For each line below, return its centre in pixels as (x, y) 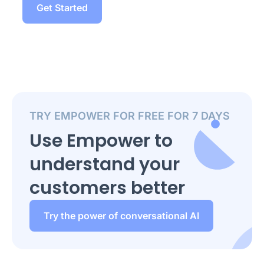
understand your (105, 164)
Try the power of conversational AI (121, 216)
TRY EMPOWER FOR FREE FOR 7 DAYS (130, 116)
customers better (107, 188)
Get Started (62, 8)
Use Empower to (101, 141)
